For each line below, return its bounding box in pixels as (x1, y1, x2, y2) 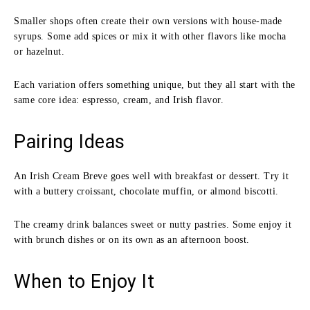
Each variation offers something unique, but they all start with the (14, 79, 295, 90)
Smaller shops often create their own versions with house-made (14, 15, 282, 26)
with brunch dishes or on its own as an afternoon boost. (14, 234, 250, 245)
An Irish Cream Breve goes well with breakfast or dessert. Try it (14, 170, 289, 181)
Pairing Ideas (14, 130, 125, 153)
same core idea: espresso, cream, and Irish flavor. (14, 94, 224, 105)
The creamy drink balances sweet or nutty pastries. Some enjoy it (14, 219, 291, 230)
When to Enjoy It (14, 270, 154, 293)
